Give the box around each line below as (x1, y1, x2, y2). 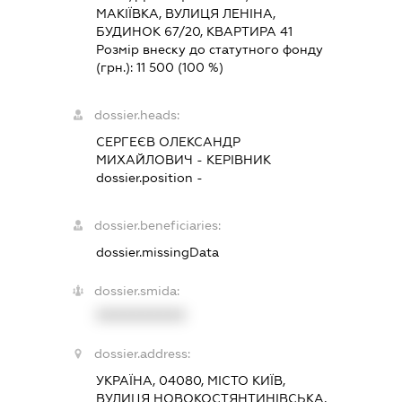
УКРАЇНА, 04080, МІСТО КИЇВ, (96, 373, 286, 389)
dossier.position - (96, 170, 204, 186)
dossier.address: (94, 346, 191, 362)
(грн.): (96, 60, 137, 75)
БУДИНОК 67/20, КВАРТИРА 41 (96, 24, 293, 39)
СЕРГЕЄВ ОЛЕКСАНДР (96, 135, 241, 150)
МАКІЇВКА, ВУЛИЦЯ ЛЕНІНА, (96, 6, 276, 22)
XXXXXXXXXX (96, 308, 187, 323)
